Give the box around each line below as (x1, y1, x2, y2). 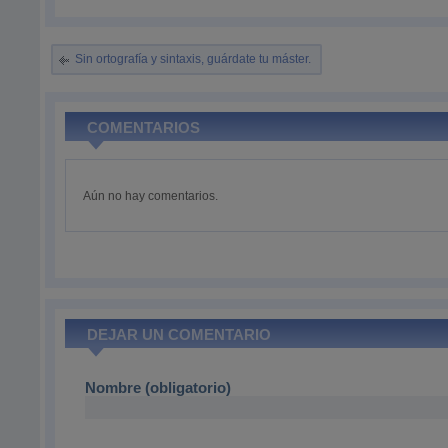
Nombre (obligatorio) (85, 379, 232, 396)
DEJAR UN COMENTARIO (87, 326, 272, 343)
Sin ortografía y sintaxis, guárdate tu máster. (75, 52, 312, 66)
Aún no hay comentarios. (83, 189, 219, 203)
